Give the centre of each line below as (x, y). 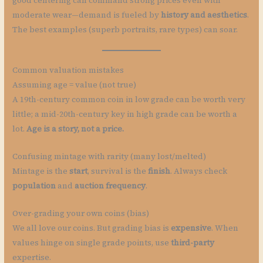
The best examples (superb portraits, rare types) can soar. (125, 30)
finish (159, 171)
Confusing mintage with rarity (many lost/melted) (109, 157)
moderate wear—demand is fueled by (87, 15)
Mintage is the (41, 171)
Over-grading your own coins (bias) (81, 213)
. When (225, 228)
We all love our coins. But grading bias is (92, 228)
